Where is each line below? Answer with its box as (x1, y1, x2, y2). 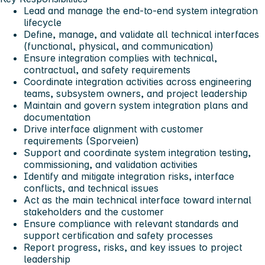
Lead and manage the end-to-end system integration (24, 5, 258, 17)
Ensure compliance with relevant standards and (24, 218, 238, 230)
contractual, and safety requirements (24, 64, 190, 76)
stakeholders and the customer (24, 206, 164, 218)
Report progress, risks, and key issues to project (24, 241, 242, 254)
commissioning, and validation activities (24, 159, 198, 171)
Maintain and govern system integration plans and (24, 99, 248, 112)
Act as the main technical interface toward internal (24, 194, 251, 206)
